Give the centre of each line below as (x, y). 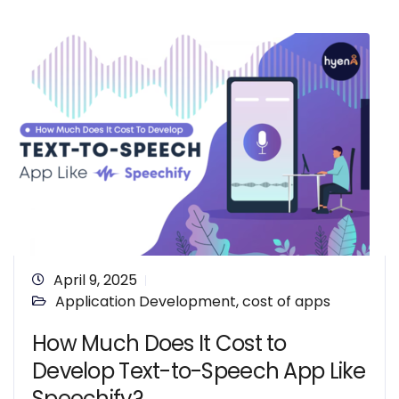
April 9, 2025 (95, 280)
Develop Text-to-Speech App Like (199, 371)
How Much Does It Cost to (159, 343)
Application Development (146, 301)
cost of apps (286, 301)
